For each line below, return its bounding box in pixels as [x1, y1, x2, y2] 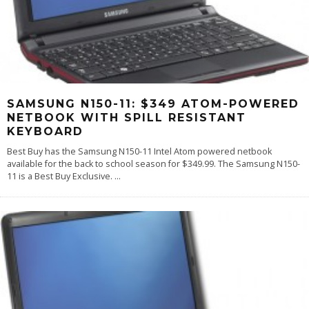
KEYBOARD [7, 125, 83, 139]
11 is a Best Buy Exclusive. [7, 170, 114, 183]
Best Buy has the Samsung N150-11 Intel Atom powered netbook [7, 146, 272, 158]
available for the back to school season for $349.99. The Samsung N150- [7, 158, 300, 170]
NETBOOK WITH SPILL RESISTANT [7, 111, 246, 125]
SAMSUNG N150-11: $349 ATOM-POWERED [7, 97, 299, 111]
